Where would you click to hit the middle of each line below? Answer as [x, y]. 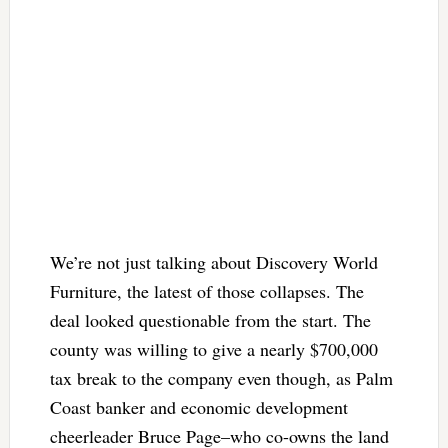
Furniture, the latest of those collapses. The [206, 290]
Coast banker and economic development [198, 406]
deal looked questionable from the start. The [210, 319]
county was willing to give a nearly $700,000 [213, 348]
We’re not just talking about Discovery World [213, 261]
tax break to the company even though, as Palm [221, 377]
